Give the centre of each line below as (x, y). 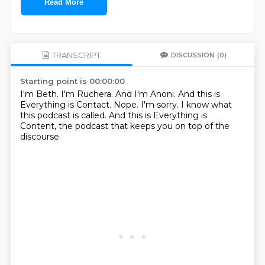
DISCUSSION (193, 55)
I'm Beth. (40, 94)
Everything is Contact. (67, 105)
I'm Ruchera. (88, 94)
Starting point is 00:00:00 (72, 81)
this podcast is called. (64, 115)
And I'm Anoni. (146, 94)
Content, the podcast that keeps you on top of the (125, 126)
